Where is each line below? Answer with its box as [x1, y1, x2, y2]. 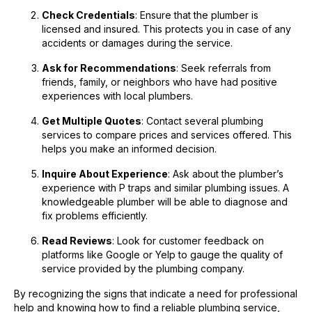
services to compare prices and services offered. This [42, 129, 292, 141]
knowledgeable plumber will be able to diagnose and [42, 196, 288, 208]
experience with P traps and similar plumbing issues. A [42, 182, 289, 194]
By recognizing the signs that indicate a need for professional [14, 288, 297, 300]
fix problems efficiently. [42, 210, 148, 222]
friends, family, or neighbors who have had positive [42, 76, 277, 88]
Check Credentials [42, 9, 135, 22]
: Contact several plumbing [141, 115, 263, 127]
